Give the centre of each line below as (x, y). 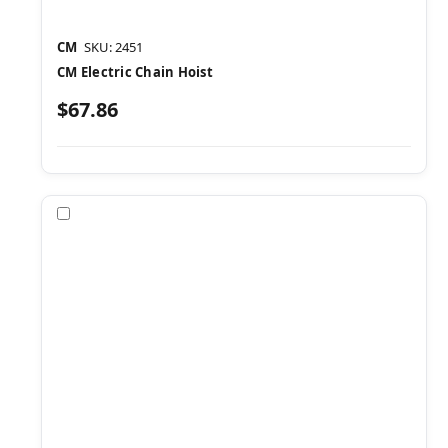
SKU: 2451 (113, 47)
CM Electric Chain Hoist (135, 72)
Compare (106, 213)
